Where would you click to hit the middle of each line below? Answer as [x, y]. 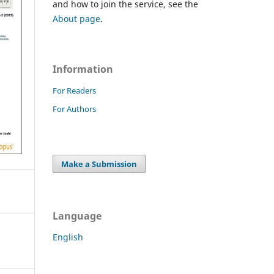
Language [77, 216]
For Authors [74, 109]
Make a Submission [99, 164]
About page [76, 18]
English [68, 237]
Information [83, 69]
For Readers [74, 90]
